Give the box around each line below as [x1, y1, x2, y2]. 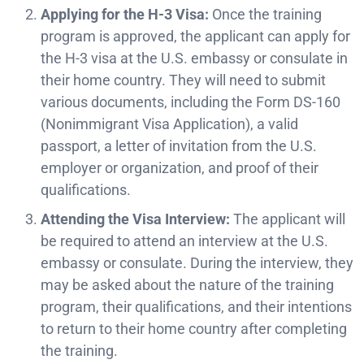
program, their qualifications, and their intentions [41, 298, 352, 316]
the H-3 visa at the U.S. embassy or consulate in [41, 49, 348, 67]
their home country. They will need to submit [41, 71, 326, 89]
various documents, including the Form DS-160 [41, 93, 340, 110]
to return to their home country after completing [41, 320, 347, 338]
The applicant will [230, 210, 345, 228]
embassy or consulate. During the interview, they [41, 254, 353, 272]
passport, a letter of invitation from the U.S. [41, 136, 317, 154]
